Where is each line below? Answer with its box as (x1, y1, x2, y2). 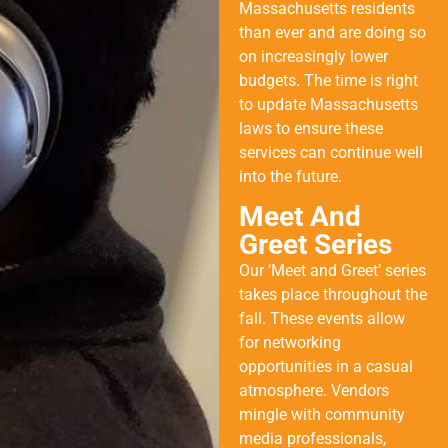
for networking (238, 333, 341, 353)
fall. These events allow (238, 309, 405, 329)
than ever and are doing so (238, 22, 426, 42)
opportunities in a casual (238, 357, 413, 377)
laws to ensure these (238, 118, 383, 138)
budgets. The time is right (238, 70, 418, 90)
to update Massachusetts (238, 94, 418, 114)
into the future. (238, 166, 342, 186)
